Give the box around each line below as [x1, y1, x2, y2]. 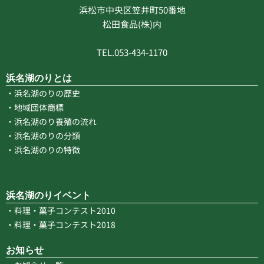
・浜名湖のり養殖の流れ [6, 115, 97, 127]
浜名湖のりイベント [6, 190, 91, 202]
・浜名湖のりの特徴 [6, 143, 80, 156]
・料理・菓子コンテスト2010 [6, 204, 115, 217]
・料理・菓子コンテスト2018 [6, 219, 115, 231]
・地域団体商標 [6, 101, 64, 113]
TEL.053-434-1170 [97, 45, 167, 58]
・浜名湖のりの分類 [6, 129, 80, 141]
